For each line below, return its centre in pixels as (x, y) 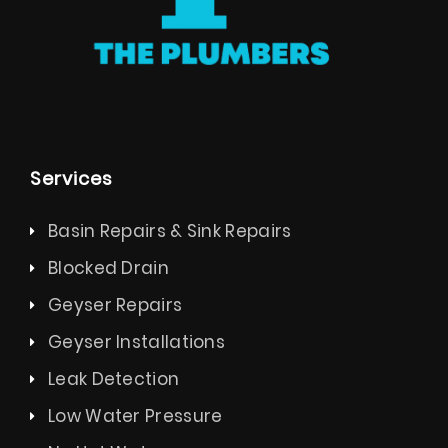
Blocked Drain (108, 268)
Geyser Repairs (115, 305)
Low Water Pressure (135, 416)
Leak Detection (114, 379)
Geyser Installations (136, 342)
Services (71, 179)
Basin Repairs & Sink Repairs (170, 231)
